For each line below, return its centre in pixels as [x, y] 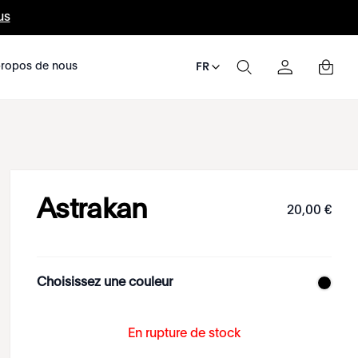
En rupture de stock [185, 334]
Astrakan [92, 211]
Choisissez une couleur [105, 283]
